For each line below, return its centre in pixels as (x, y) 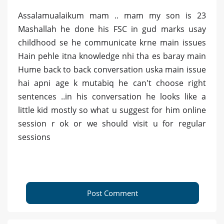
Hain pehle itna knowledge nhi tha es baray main (112, 56)
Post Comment (112, 193)
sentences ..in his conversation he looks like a (112, 97)
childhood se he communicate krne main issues (112, 43)
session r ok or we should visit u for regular (112, 124)
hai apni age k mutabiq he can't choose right (112, 83)
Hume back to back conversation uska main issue (112, 70)
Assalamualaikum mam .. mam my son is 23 (112, 16)
